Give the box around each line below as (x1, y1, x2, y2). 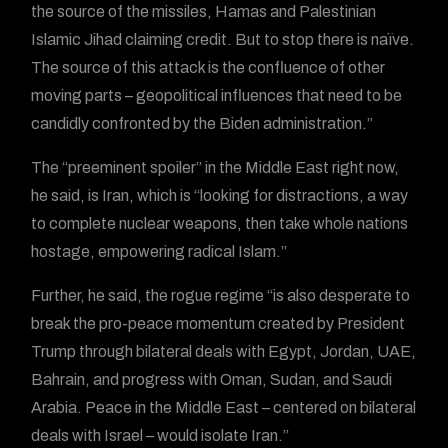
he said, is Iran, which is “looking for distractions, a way (31, 187, 409, 204)
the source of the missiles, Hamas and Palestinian (31, 3, 377, 20)
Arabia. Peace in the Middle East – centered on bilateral (31, 399, 417, 416)
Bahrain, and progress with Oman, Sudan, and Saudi (31, 371, 393, 388)
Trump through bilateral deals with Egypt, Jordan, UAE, (31, 343, 417, 360)
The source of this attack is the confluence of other (31, 59, 386, 76)
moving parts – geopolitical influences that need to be (31, 87, 403, 104)
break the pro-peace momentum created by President (31, 315, 406, 332)
